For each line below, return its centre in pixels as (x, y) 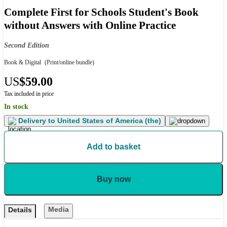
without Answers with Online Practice (90, 25)
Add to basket (113, 147)
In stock (16, 107)
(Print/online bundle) (69, 63)
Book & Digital (23, 63)
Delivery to (37, 121)
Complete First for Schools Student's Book (101, 12)
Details (20, 210)
